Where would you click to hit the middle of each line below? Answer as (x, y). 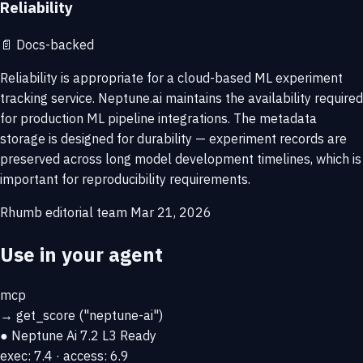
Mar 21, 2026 (171, 212)
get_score (46, 316)
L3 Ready (129, 336)
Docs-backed (53, 44)
